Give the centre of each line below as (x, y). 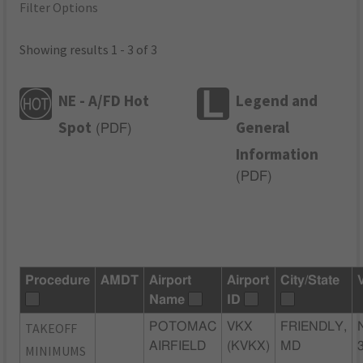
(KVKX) (249, 346)
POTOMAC (183, 326)
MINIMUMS (56, 350)
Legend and (277, 100)
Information (278, 154)
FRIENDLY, (314, 326)
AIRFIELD (178, 346)
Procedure (58, 280)
